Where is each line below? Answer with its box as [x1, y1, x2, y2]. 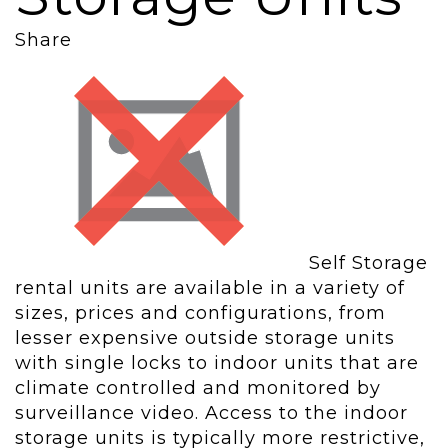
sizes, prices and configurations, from [15, 302, 386, 325]
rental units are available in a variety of [15, 277, 405, 300]
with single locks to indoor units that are [15, 352, 419, 375]
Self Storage [309, 252, 428, 275]
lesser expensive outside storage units [15, 327, 395, 350]
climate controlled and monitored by [15, 377, 381, 400]
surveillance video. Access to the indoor [15, 402, 408, 425]
